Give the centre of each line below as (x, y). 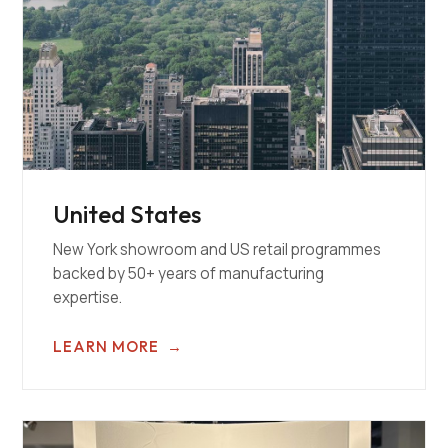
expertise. (88, 297)
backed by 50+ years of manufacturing (189, 273)
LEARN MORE (106, 346)
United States (127, 214)
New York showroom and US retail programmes (217, 249)
